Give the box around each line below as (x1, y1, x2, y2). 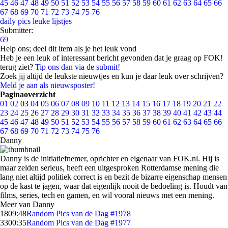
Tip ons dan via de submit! (35, 63, 120, 71)
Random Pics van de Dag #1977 (26, 218, 131, 227)
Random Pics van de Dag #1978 (26, 209, 131, 218)
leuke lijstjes (33, 17, 72, 25)
